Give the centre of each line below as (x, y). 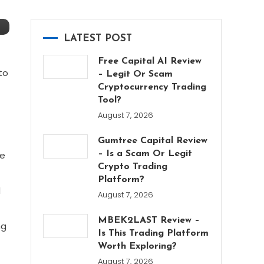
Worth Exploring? (138, 246)
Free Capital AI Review (150, 61)
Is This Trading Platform (154, 233)
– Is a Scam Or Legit (145, 154)
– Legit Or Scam (136, 74)
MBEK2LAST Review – (149, 220)
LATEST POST (98, 39)
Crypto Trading (133, 167)
